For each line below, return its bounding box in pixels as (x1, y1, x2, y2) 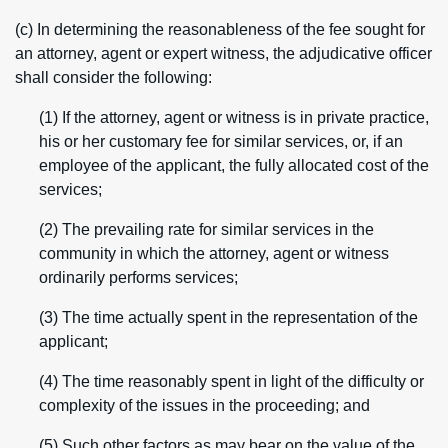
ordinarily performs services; (39, 269, 238, 286)
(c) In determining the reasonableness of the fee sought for (15, 21, 425, 38)
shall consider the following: (15, 69, 212, 86)
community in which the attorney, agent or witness (39, 245, 389, 262)
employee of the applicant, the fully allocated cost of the (39, 157, 429, 174)
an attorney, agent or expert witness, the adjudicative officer (15, 45, 432, 62)
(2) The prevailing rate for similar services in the (39, 221, 374, 238)
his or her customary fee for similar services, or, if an (39, 133, 403, 150)
